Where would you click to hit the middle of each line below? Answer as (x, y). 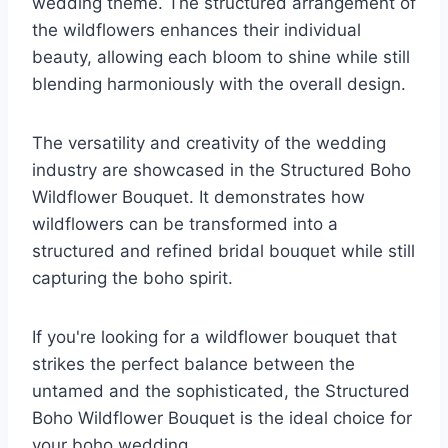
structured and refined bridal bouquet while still (223, 251)
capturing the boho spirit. (132, 278)
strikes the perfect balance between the (193, 364)
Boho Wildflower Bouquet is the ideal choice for (222, 418)
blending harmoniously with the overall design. (219, 84)
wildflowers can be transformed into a (185, 224)
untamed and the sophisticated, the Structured (221, 391)
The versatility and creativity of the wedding (209, 143)
